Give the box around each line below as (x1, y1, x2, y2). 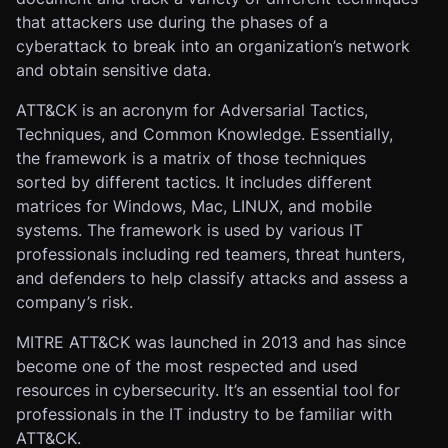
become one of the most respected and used (16, 356, 358, 376)
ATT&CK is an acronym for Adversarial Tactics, (16, 100, 368, 120)
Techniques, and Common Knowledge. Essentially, (16, 124, 393, 144)
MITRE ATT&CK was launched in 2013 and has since (16, 332, 406, 352)
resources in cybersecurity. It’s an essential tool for (16, 380, 400, 400)
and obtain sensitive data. (16, 60, 211, 80)
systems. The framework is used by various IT (16, 220, 363, 240)
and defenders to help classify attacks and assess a (16, 268, 408, 288)
